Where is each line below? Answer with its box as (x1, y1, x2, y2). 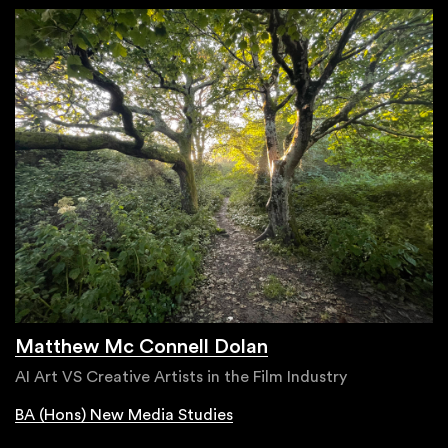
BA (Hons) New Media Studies (15, 406, 233, 423)
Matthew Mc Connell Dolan (15, 336, 268, 357)
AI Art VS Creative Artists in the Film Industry (15, 368, 347, 385)
